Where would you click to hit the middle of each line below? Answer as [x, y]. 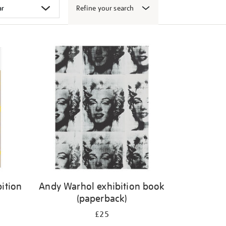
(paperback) [102, 198]
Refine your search [105, 8]
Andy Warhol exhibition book [102, 186]
